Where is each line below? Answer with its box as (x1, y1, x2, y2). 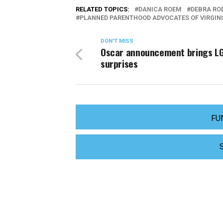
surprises (101, 56, 138, 71)
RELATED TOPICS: (76, 5, 129, 13)
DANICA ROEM (138, 5, 182, 13)
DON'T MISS (101, 38, 133, 44)
